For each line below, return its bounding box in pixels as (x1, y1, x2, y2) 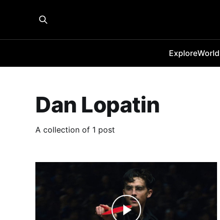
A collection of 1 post (35, 125, 115, 135)
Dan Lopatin (35, 91, 160, 118)
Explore (169, 48, 197, 58)
